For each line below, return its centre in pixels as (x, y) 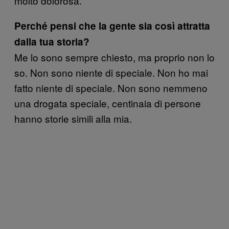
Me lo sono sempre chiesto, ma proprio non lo (114, 57)
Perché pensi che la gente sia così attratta (112, 26)
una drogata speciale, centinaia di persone (108, 103)
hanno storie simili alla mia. (73, 118)
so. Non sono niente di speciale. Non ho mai (111, 72)
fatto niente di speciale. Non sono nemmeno (111, 87)
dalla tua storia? (52, 41)
